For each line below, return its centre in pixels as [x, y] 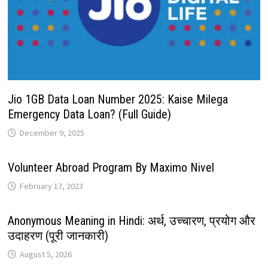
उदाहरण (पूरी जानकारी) [58, 235]
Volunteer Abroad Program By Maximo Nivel [111, 167]
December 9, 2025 [52, 133]
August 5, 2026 [45, 254]
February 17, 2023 [51, 186]
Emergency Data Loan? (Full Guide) [89, 114]
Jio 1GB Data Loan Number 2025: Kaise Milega [118, 99]
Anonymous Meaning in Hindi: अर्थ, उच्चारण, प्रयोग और [131, 220]
